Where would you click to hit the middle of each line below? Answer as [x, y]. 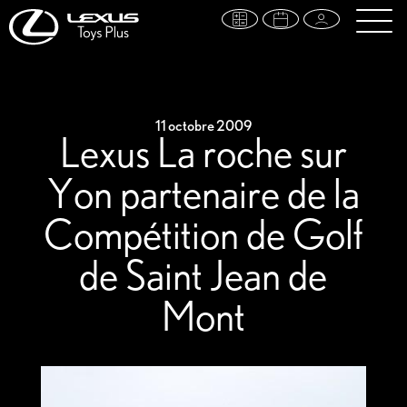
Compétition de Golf [203, 237]
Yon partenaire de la [203, 196]
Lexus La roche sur [203, 155]
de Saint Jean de [203, 278]
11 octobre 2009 [203, 126]
